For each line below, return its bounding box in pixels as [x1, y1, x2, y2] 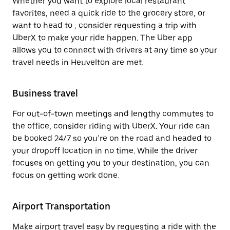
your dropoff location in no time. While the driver [12, 146, 198, 156]
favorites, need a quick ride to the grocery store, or [12, 8, 205, 18]
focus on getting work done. [12, 170, 119, 180]
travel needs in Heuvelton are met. [12, 57, 143, 67]
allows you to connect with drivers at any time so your [12, 45, 217, 55]
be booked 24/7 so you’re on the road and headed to [12, 133, 212, 143]
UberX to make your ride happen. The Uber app [12, 33, 193, 43]
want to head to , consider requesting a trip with [12, 21, 197, 30]
